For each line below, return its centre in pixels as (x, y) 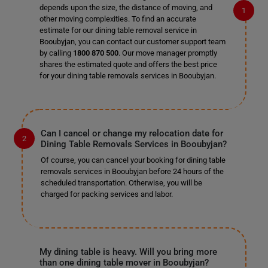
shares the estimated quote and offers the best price (128, 64)
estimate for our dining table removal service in (118, 30)
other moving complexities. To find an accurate (118, 19)
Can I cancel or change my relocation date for (132, 133)
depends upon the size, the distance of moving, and (126, 7)
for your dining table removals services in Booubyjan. (127, 76)
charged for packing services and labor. (106, 194)
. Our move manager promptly (167, 53)
